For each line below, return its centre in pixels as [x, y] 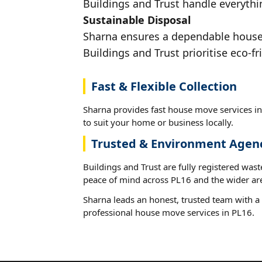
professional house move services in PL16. [169, 212]
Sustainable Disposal [137, 20]
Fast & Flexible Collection [164, 86]
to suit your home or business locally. [158, 122]
